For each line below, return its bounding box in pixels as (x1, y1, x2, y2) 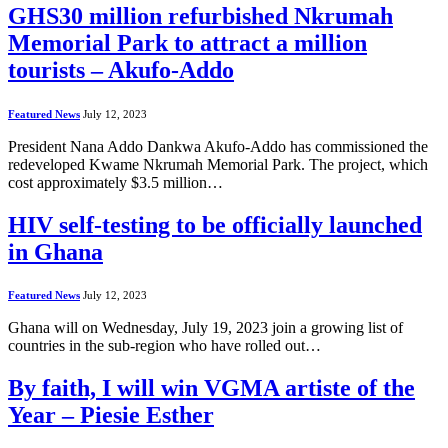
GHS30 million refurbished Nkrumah (8, 2, 393, 29)
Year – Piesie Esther (8, 402, 214, 429)
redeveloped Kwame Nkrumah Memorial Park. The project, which (8, 155, 428, 173)
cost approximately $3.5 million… (8, 173, 223, 191)
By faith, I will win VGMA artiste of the (8, 375, 415, 402)
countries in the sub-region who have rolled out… (8, 337, 321, 355)
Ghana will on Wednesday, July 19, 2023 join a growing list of (8, 319, 403, 337)
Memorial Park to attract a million (8, 29, 367, 56)
